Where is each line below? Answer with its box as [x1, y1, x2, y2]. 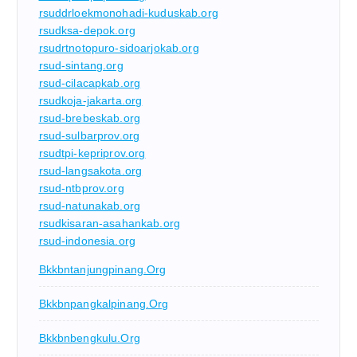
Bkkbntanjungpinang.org [38, 263, 167, 276]
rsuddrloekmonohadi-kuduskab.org [38, 6, 218, 19]
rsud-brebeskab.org [38, 111, 141, 124]
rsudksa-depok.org [38, 23, 135, 37]
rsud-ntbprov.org [38, 181, 124, 194]
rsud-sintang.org [38, 58, 124, 72]
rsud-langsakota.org [38, 163, 143, 177]
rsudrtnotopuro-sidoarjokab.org [38, 41, 199, 54]
